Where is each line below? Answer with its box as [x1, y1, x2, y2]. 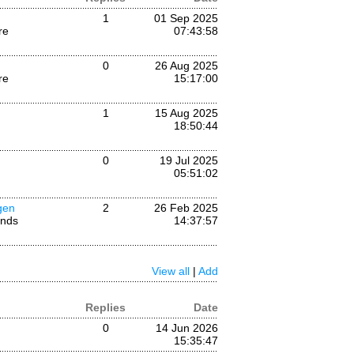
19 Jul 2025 [160, 154, 218, 167]
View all [152, 265, 190, 277]
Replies [85, 301, 126, 314]
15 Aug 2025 [155, 107, 218, 119]
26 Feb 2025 [154, 201, 218, 214]
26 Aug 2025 [155, 59, 218, 72]
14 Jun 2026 [156, 322, 218, 334]
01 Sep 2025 [154, 12, 218, 24]
